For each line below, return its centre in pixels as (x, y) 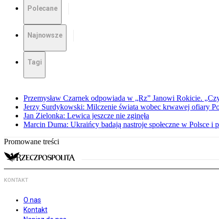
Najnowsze (45, 35)
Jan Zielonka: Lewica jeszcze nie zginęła (86, 116)
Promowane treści (32, 142)
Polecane (43, 9)
